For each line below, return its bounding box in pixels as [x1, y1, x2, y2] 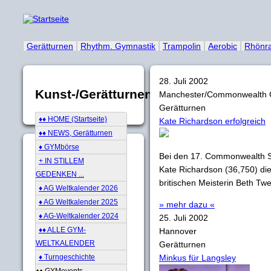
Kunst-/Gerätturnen [35, 87, 152, 102]
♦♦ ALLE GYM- [39, 225, 86, 234]
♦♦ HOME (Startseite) [39, 114, 107, 123]
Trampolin [163, 41, 201, 51]
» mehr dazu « [159, 200, 215, 209]
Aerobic [208, 41, 237, 51]
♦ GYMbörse [39, 142, 79, 151]
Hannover [159, 226, 197, 236]
